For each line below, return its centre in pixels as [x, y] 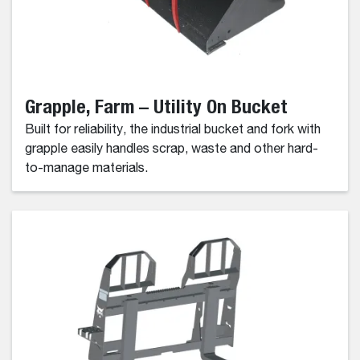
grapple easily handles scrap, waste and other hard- [172, 150]
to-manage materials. [86, 169]
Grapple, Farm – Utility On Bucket [156, 106]
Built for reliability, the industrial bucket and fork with [173, 131]
